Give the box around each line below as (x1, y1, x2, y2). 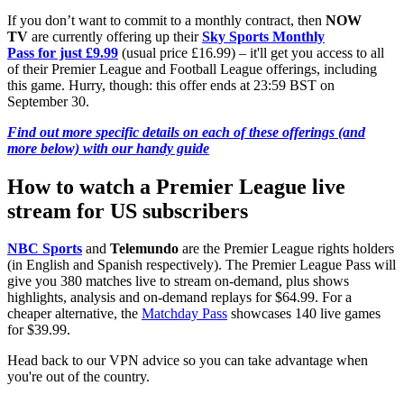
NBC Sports (7, 241, 82, 257)
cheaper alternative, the (7, 306, 142, 322)
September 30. (7, 93, 93, 109)
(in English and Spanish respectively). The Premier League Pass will (7, 257, 396, 273)
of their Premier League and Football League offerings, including (7, 60, 377, 77)
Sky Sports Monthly (202, 28, 325, 44)
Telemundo (110, 241, 179, 257)
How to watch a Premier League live (7, 174, 345, 198)
